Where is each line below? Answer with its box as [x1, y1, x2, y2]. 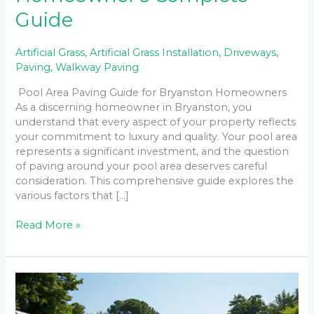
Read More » [15, 219, 81, 232]
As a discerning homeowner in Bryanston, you [15, 100, 252, 114]
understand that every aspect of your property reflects [15, 115, 296, 128]
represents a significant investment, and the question [15, 144, 289, 158]
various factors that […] [15, 189, 130, 202]
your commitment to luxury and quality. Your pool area [15, 130, 298, 143]
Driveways [224, 46, 277, 59]
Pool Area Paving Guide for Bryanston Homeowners [15, 86, 287, 99]
